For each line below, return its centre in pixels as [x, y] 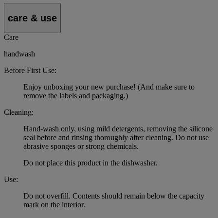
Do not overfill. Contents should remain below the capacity [114, 196]
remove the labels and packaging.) [76, 96]
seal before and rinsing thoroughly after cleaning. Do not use [116, 138]
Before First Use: [30, 71]
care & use [32, 18]
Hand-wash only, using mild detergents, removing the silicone [118, 129]
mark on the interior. [54, 205]
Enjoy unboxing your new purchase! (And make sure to [109, 87]
